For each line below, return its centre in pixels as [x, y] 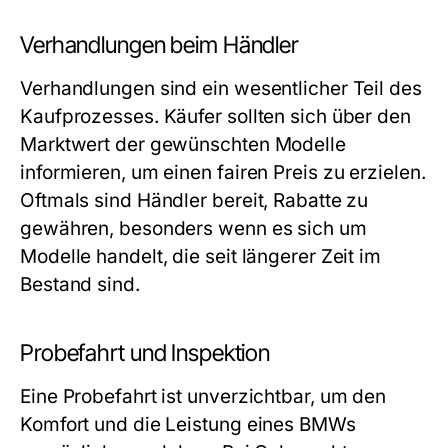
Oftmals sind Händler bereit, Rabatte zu [194, 201]
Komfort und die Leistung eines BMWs [188, 425]
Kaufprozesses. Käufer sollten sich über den [215, 117]
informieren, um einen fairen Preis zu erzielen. [223, 173]
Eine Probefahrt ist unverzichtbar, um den [203, 397]
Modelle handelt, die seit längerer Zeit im [201, 257]
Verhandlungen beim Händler [159, 45]
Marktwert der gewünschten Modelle [183, 145]
